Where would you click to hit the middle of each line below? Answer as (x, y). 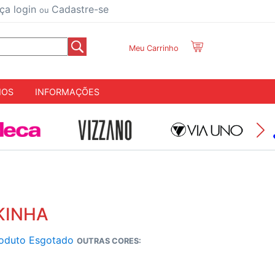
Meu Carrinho (154, 48)
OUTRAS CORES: (109, 241)
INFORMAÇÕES (67, 91)
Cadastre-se (79, 9)
